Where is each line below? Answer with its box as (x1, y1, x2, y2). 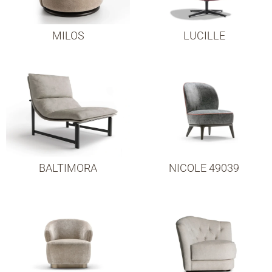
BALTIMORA (39, 161, 97, 175)
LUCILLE (183, 29, 225, 42)
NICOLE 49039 (169, 161, 239, 175)
